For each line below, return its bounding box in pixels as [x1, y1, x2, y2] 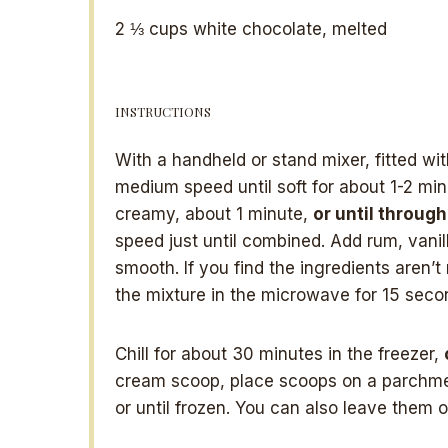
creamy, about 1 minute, [114, 203, 313, 224]
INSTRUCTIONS [114, 103, 211, 121]
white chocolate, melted [187, 18, 387, 39]
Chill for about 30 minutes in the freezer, [114, 343, 444, 364]
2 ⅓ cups [114, 18, 188, 39]
